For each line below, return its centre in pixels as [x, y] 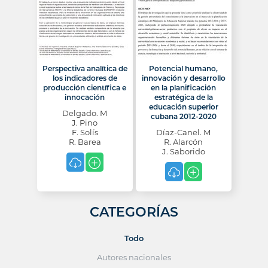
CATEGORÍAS [134, 212]
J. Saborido [183, 151]
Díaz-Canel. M [183, 132]
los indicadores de [85, 78]
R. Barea [85, 142]
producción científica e [85, 88]
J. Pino [85, 123]
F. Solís [85, 132]
